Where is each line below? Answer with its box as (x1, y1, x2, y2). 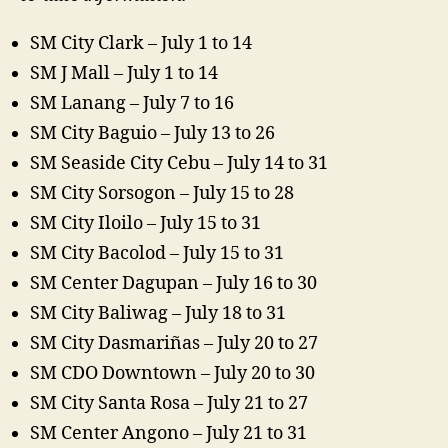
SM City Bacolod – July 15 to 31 (30, 241, 284, 265)
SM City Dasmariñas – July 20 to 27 (30, 331, 318, 355)
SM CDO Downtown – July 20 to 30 (30, 361, 315, 385)
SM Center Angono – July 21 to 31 (30, 421, 307, 445)
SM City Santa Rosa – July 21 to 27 (30, 391, 308, 415)
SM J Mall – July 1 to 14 (30, 61, 218, 85)
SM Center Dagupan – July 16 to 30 (30, 271, 317, 295)
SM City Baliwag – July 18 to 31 (30, 301, 286, 325)
